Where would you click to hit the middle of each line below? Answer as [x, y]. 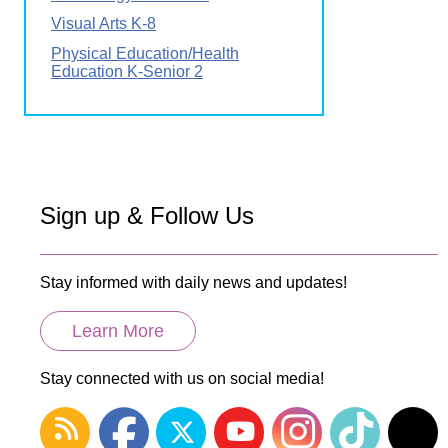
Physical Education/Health [145, 53]
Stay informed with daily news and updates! [193, 282]
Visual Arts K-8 [103, 24]
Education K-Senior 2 [127, 71]
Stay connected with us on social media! [182, 378]
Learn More [118, 330]
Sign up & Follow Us [147, 215]
